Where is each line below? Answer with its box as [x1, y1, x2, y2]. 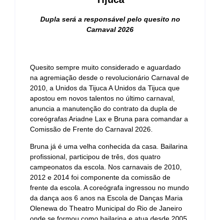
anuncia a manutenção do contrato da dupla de [30, 104, 177, 112]
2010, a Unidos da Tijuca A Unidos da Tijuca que [30, 83, 180, 92]
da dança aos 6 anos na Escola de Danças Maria [30, 194, 183, 202]
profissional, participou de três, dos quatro [30, 153, 161, 161]
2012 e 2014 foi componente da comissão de [30, 173, 170, 182]
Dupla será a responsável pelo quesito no [40, 15, 180, 23]
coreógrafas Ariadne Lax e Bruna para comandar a [30, 114, 188, 123]
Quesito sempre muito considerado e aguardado [30, 63, 181, 71]
